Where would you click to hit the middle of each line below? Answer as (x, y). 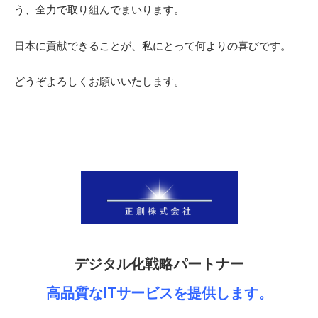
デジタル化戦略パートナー (159, 263)
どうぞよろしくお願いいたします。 (99, 81)
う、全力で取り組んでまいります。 (99, 10)
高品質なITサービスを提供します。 (159, 292)
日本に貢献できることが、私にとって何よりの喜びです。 (153, 45)
